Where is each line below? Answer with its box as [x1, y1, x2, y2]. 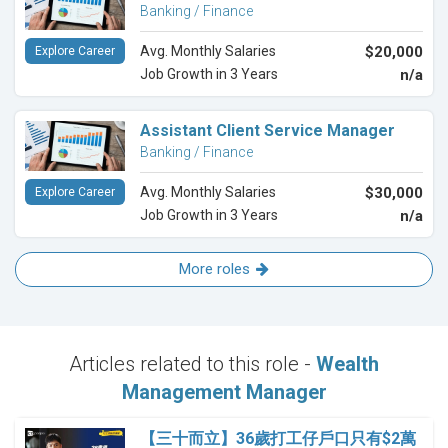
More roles [179, 260, 250, 279]
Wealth [316, 352, 379, 377]
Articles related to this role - [69, 352, 316, 377]
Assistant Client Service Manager [140, 121, 395, 141]
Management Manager [121, 380, 327, 405]
